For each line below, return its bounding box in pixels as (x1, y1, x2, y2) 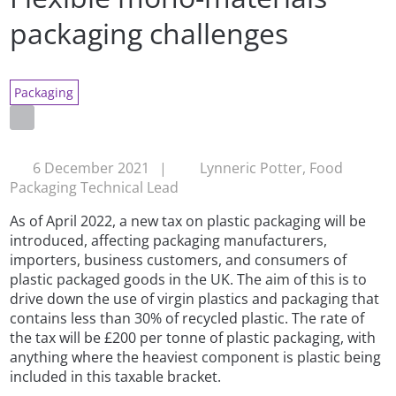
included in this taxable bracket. (10, 367, 222, 387)
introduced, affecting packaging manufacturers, (10, 231, 328, 251)
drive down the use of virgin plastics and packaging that (10, 289, 380, 309)
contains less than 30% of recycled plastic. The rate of (10, 308, 365, 329)
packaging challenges (10, 13, 289, 52)
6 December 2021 (33, 158, 154, 179)
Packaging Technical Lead (10, 178, 179, 198)
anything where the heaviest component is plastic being (10, 347, 382, 368)
